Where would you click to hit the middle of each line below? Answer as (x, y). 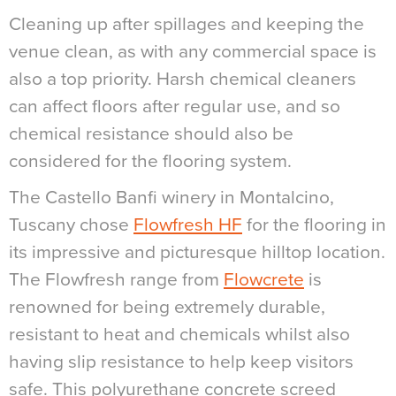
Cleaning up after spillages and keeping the (187, 24)
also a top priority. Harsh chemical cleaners (183, 79)
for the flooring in (314, 225)
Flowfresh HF (188, 225)
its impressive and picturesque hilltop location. (197, 252)
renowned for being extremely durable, (167, 307)
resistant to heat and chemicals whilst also (179, 334)
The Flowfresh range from (116, 279)
